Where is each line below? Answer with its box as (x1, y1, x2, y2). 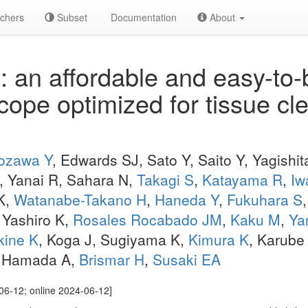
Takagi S (137, 169, 194, 190)
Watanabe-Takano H (14, 189, 146, 210)
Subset (54, 10, 87, 24)
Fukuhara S (227, 189, 302, 210)
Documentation (108, 10, 177, 24)
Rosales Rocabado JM (73, 209, 222, 230)
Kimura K (188, 229, 249, 250)
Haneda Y (155, 189, 219, 210)
